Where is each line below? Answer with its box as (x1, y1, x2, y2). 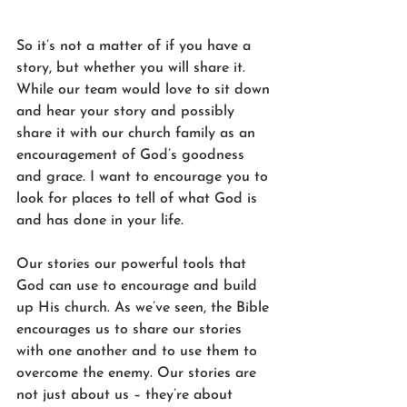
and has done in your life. (16, 213, 188, 229)
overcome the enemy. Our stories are (16, 366, 261, 382)
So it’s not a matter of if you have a (16, 39, 255, 55)
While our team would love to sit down (16, 83, 274, 98)
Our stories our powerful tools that (16, 257, 251, 273)
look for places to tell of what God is (16, 192, 262, 207)
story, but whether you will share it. (16, 61, 250, 76)
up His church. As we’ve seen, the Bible (16, 301, 273, 316)
